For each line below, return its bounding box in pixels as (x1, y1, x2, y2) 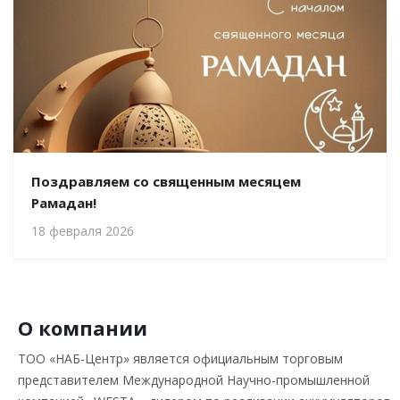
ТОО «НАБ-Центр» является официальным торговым (18, 350, 343, 367)
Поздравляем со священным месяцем (31, 172, 301, 190)
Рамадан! (31, 194, 96, 212)
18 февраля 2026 (31, 222, 134, 239)
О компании (18, 314, 147, 341)
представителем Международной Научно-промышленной (18, 371, 370, 388)
